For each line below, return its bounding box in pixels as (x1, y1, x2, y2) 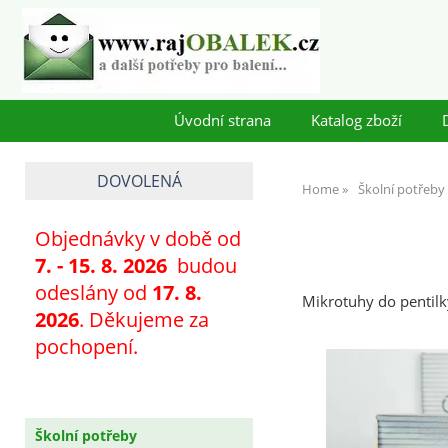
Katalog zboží (310, 110, 402, 131)
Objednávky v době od (35, 225, 241, 253)
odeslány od (35, 279, 152, 307)
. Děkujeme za (79, 306, 209, 334)
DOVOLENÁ (96, 170, 182, 192)
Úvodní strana (173, 110, 271, 131)
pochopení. (35, 333, 138, 361)
